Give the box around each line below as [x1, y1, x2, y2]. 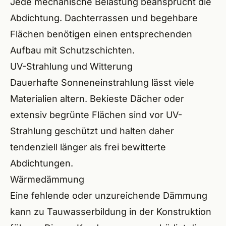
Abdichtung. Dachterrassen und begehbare [10, 13, 198, 23]
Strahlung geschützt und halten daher [10, 126, 174, 136]
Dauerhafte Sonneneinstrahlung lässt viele [10, 77, 194, 88]
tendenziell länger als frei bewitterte [10, 142, 166, 152]
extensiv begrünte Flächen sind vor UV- [10, 109, 182, 120]
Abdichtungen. [10, 158, 73, 168]
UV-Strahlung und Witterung [10, 61, 133, 72]
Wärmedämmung [10, 174, 84, 185]
